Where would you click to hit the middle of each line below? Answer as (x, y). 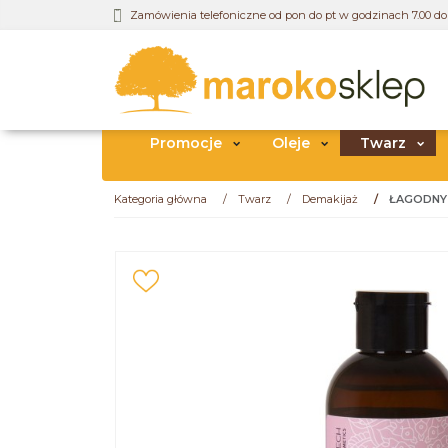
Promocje (186, 142)
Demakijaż (330, 199)
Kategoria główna (160, 199)
